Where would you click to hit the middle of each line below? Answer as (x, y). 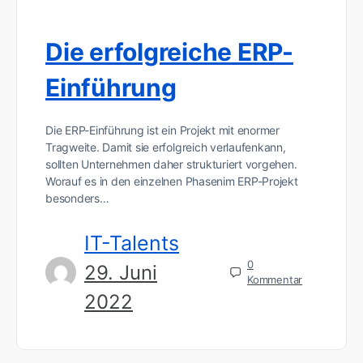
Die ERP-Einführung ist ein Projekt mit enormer (162, 130)
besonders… (77, 198)
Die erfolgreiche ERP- (169, 51)
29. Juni (121, 272)
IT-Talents (132, 243)
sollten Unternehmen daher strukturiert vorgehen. (171, 164)
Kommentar (275, 280)
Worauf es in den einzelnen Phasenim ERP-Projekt (172, 181)
